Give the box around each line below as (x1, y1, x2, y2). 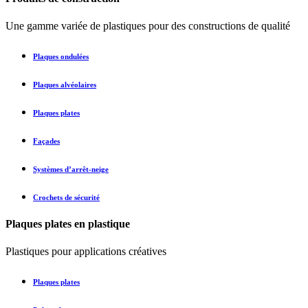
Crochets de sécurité (33, 192, 100, 201)
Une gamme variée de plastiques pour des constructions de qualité (5, 19, 290, 32)
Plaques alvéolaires (33, 80, 96, 89)
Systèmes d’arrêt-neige (33, 164, 109, 173)
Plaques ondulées (33, 52, 89, 60)
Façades (33, 136, 60, 145)
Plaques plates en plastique (5, 218, 130, 230)
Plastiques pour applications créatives (5, 245, 166, 257)
